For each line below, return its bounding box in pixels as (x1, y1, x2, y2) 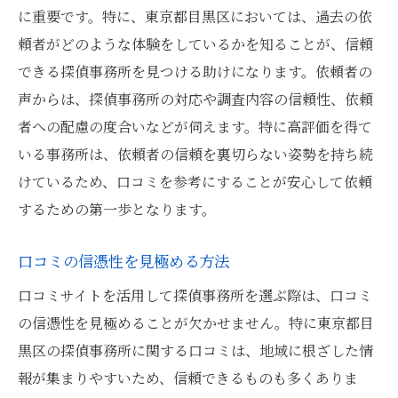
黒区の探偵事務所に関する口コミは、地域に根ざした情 (18, 340, 373, 361)
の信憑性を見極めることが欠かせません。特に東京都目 (18, 313, 374, 333)
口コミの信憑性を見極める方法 (18, 250, 229, 272)
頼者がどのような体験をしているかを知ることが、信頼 (18, 34, 373, 54)
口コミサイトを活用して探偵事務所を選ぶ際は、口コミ (18, 285, 372, 306)
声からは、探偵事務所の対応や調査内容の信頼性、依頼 (18, 89, 373, 109)
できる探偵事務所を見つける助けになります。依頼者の (18, 61, 372, 82)
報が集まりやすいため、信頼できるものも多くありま (18, 368, 358, 388)
